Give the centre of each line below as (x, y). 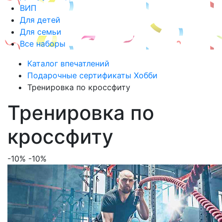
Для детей (40, 20)
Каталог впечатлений (68, 63)
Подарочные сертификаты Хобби (92, 75)
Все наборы (43, 44)
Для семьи (41, 32)
